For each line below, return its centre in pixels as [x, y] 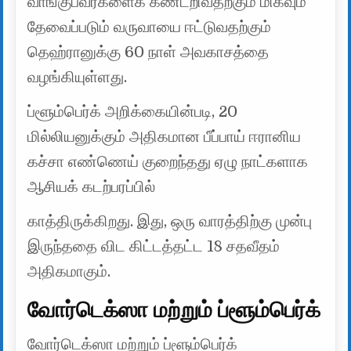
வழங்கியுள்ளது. [78, 77]
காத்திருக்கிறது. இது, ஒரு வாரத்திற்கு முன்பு [170, 221]
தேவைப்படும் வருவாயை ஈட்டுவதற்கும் [150, 27]
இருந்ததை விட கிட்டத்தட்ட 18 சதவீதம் [154, 246]
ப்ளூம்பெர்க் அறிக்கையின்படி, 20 [133, 111]
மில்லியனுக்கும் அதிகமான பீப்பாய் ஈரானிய [165, 136]
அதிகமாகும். [69, 271]
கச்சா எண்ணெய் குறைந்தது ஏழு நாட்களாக [168, 161]
